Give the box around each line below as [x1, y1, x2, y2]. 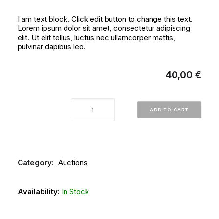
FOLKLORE [118, 201, 157, 210]
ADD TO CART [150, 107, 189, 113]
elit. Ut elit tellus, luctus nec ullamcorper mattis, [18, 33, 175, 42]
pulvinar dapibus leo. [18, 42, 86, 51]
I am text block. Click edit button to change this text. [18, 14, 193, 23]
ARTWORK [118, 175, 156, 185]
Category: [18, 158, 54, 167]
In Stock [62, 187, 89, 196]
